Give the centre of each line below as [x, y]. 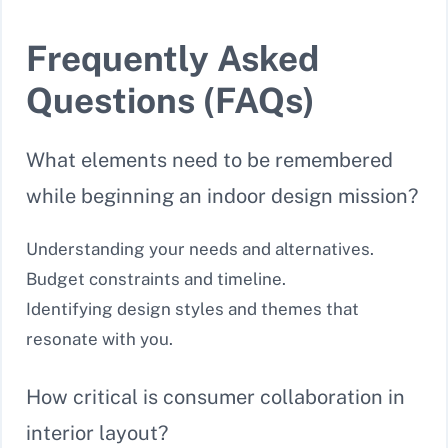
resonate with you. [99, 338]
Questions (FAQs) [170, 100]
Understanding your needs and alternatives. [200, 248]
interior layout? [97, 433]
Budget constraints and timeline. [156, 278]
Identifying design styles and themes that [192, 308]
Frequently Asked [172, 58]
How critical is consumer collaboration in [215, 397]
